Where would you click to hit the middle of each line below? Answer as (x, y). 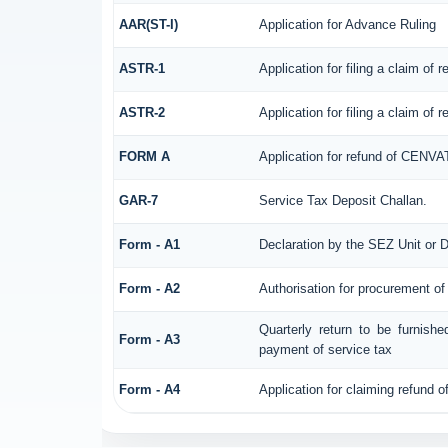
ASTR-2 (141, 112)
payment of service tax (325, 349)
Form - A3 (149, 339)
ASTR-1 (141, 68)
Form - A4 (149, 389)
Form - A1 (149, 244)
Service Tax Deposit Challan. (342, 200)
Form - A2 (149, 288)
